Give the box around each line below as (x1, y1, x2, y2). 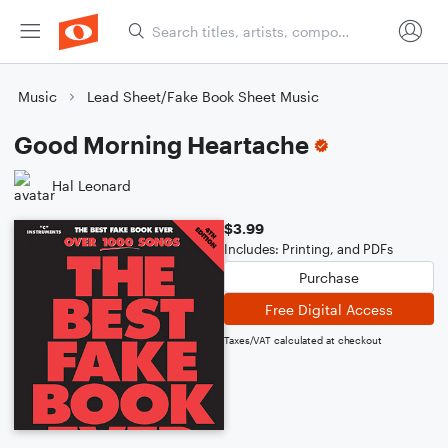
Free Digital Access (265, 300, 393, 318)
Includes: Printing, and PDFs (224, 241, 393, 257)
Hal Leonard (52, 176, 131, 194)
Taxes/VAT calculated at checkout (224, 334, 382, 346)
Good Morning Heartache (14, 130, 309, 159)
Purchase (299, 268, 359, 286)
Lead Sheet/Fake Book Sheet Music (87, 88, 319, 105)
